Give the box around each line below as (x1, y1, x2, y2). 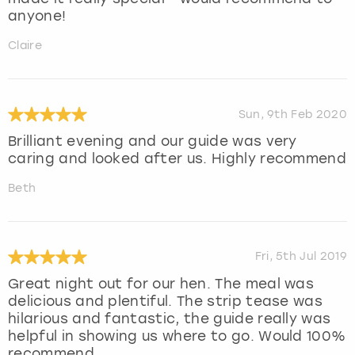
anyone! (8, 8, 67, 25)
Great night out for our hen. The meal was (8, 276, 315, 292)
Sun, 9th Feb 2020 (238, 107, 347, 121)
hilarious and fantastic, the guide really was (8, 311, 331, 327)
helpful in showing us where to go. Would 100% (8, 328, 346, 345)
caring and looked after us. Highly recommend (8, 151, 347, 167)
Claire (8, 39, 42, 53)
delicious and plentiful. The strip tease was (8, 293, 323, 310)
